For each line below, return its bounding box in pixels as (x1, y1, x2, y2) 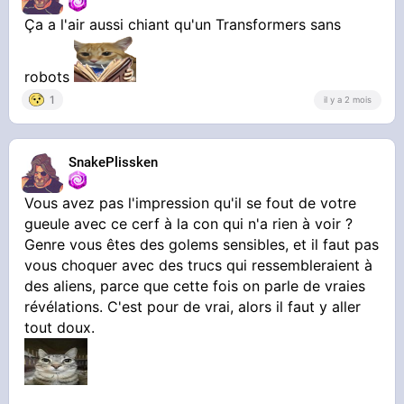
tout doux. (24, 318, 96, 337)
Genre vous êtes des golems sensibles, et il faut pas (24, 235, 380, 254)
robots (24, 68, 75, 87)
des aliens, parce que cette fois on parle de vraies (24, 277, 366, 296)
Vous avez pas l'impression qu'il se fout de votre (24, 194, 357, 213)
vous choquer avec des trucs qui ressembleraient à (24, 256, 373, 275)
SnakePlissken (69, 154, 159, 171)
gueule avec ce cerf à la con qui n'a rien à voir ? (24, 215, 353, 234)
